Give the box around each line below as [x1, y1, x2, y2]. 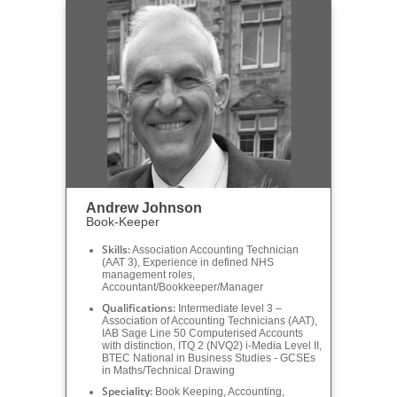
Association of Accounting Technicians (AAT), [102, 315, 317, 328]
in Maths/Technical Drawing [102, 364, 235, 378]
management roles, [102, 269, 195, 282]
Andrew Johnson [86, 199, 202, 216]
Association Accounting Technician [130, 244, 299, 257]
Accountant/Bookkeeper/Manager [102, 281, 263, 294]
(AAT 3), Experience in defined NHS [102, 256, 274, 269]
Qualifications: [102, 300, 175, 316]
